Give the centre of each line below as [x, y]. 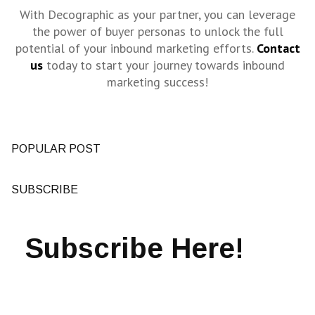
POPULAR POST [56, 149]
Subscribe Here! [135, 249]
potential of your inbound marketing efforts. [136, 49]
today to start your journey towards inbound [164, 65]
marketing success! [157, 82]
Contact [278, 49]
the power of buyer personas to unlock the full [157, 32]
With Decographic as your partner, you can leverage [157, 15]
